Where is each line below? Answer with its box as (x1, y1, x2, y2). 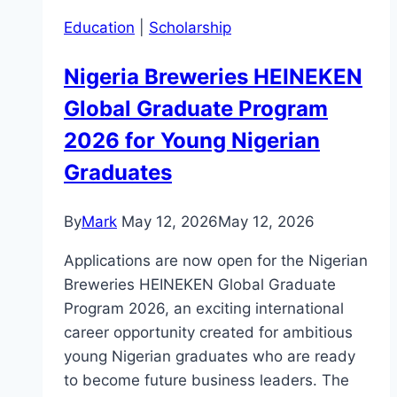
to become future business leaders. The (64, 371, 349, 390)
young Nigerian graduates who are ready (64, 347, 355, 366)
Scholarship (149, 19, 231, 37)
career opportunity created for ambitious (64, 323, 353, 342)
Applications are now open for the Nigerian (64, 252, 368, 270)
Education (64, 19, 135, 37)
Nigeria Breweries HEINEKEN (64, 64, 362, 90)
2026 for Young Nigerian (64, 128, 320, 154)
